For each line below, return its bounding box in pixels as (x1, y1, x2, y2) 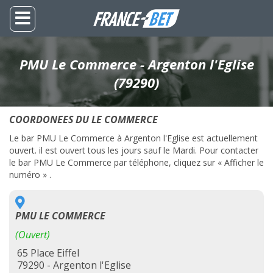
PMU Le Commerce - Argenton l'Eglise (19, 55, 254, 73)
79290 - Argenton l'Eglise (17, 258, 131, 272)
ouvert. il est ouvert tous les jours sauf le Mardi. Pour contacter (9, 144, 258, 156)
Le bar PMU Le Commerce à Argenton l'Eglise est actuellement (9, 132, 258, 144)
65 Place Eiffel (17, 246, 79, 260)
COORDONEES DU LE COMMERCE (9, 113, 158, 126)
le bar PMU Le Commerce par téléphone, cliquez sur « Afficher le (9, 157, 264, 168)
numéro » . (9, 169, 51, 180)
